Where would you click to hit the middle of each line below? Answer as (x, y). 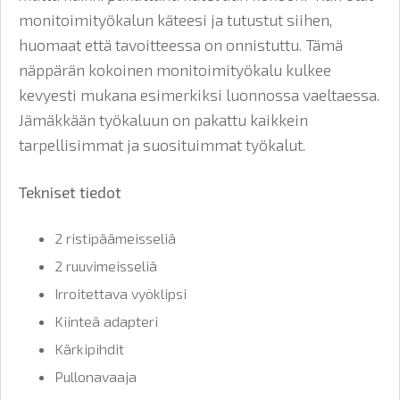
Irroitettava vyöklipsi (121, 294)
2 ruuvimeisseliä (106, 266)
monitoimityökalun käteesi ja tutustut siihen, (175, 20)
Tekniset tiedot (70, 192)
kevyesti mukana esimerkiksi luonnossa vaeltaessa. (199, 95)
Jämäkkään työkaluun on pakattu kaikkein (163, 120)
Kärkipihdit (89, 349)
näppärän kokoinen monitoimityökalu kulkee (175, 70)
